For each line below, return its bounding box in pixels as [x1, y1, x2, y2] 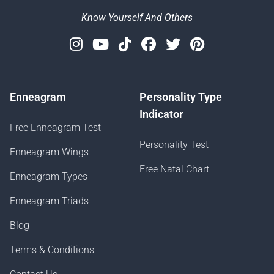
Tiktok [131, 35, 171, 53]
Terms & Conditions [10, 244, 94, 256]
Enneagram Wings [10, 146, 89, 158]
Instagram [82, 35, 148, 53]
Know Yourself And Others [81, 12, 193, 24]
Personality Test [139, 139, 209, 151]
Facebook [155, 35, 220, 53]
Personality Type [139, 91, 222, 104]
